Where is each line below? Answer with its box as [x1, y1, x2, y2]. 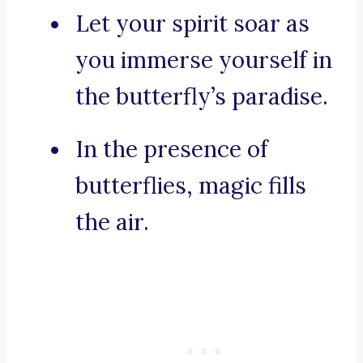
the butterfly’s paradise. [75, 82, 328, 112]
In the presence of [75, 135, 268, 164]
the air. [75, 207, 149, 237]
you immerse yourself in [75, 45, 332, 75]
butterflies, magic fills [75, 171, 306, 201]
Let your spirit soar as [75, 9, 310, 39]
